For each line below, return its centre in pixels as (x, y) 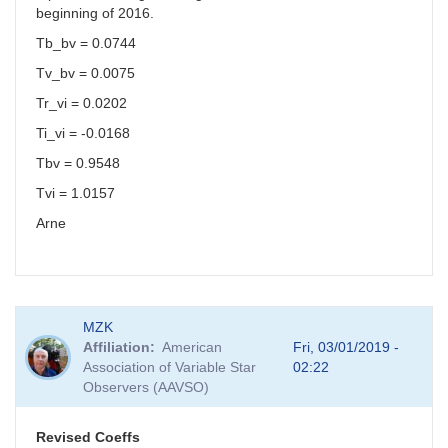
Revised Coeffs (88, 437)
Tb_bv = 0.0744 (86, 43)
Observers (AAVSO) (145, 387)
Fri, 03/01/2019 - (345, 347)
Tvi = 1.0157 (75, 193)
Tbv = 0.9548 (78, 163)
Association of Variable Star (169, 367)
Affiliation (116, 347)
